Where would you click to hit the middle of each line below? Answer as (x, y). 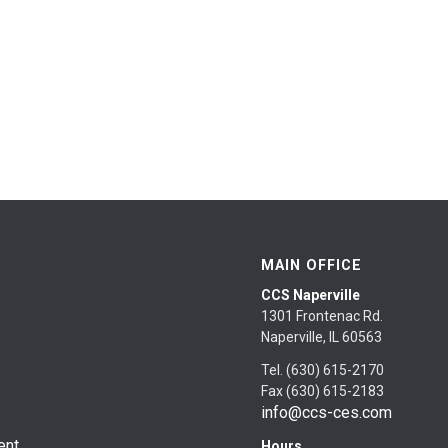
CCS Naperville (311, 295)
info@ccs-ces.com (327, 412)
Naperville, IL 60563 (322, 337)
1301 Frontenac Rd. (322, 316)
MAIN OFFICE (312, 265)
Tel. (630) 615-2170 (323, 369)
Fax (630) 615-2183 (323, 390)
